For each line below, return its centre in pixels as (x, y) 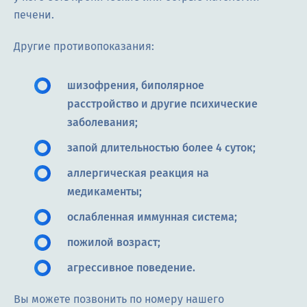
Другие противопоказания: (84, 47)
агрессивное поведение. (131, 268)
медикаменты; (105, 192)
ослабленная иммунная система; (152, 217)
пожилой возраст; (114, 243)
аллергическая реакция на (138, 173)
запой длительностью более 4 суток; (161, 148)
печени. (34, 15)
